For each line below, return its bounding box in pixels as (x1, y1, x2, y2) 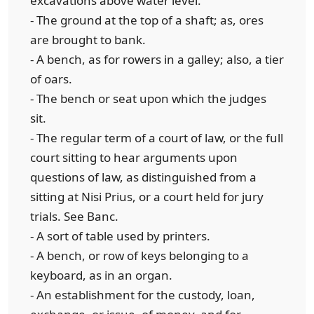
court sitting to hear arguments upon (30, 149, 238, 165)
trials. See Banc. (30, 208, 118, 224)
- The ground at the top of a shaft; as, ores (30, 12, 264, 28)
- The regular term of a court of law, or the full (30, 130, 283, 146)
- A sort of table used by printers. (30, 228, 210, 244)
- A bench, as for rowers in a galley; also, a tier (30, 51, 284, 67)
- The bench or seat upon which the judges (30, 90, 266, 107)
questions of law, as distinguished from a (30, 169, 257, 185)
